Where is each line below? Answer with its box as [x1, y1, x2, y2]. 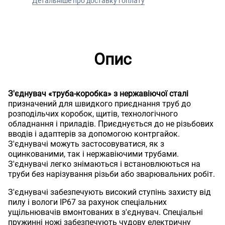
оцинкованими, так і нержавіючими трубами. [8, 149, 179, 159]
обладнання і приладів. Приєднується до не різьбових [8, 119, 213, 129]
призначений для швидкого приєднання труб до [8, 99, 191, 108]
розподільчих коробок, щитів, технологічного [8, 109, 178, 119]
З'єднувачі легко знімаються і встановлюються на [8, 159, 200, 169]
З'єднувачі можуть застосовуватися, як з [8, 139, 164, 149]
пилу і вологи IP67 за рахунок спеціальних [8, 197, 167, 207]
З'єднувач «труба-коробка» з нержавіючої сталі [8, 89, 188, 98]
